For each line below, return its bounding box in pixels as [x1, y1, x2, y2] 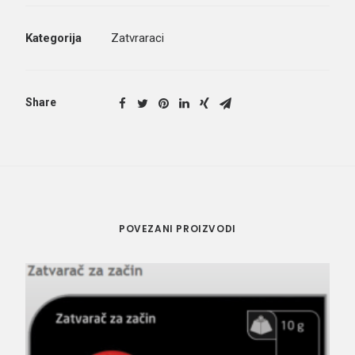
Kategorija [25, 31, 82, 45]
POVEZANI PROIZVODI [119, 222, 236, 235]
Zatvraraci [111, 31, 164, 45]
